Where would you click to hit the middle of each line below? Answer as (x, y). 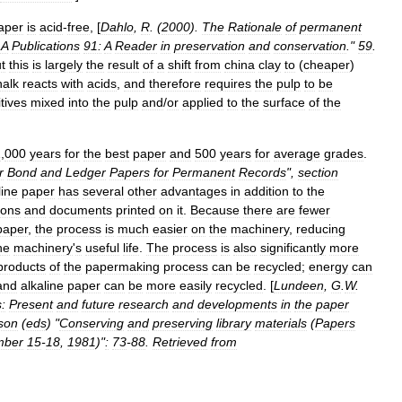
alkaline (42, 285)
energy (328, 267)
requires (228, 83)
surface (284, 102)
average (297, 153)
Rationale (255, 27)
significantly (293, 248)
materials (281, 323)
